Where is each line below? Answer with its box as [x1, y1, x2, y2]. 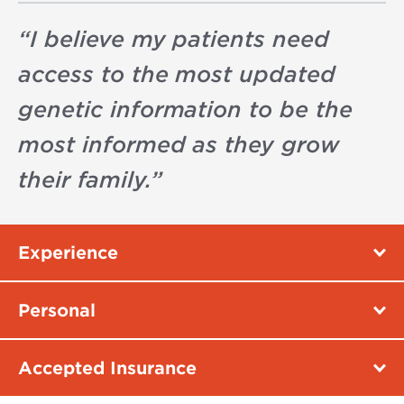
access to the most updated [18, 60, 336, 87]
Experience [18, 242, 118, 263]
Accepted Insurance [18, 357, 197, 379]
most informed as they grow [18, 131, 341, 158]
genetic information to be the [18, 96, 353, 123]
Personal [18, 299, 96, 321]
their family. [18, 166, 151, 193]
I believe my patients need [29, 25, 329, 52]
